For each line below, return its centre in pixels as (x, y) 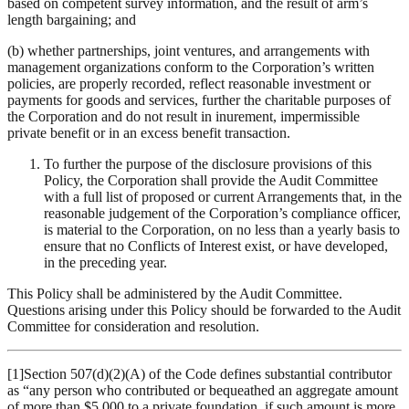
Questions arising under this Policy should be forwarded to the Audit (204, 310)
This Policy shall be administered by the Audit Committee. (175, 294)
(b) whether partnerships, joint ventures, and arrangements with (189, 51)
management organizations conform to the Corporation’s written (191, 68)
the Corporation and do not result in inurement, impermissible (184, 117)
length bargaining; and (72, 20)
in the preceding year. (105, 263)
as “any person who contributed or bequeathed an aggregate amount (203, 391)
